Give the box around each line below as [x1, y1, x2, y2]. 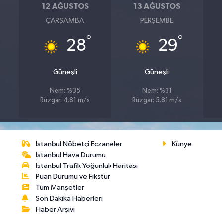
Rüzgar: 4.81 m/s [40, 97, 90, 104]
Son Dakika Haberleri [36, 195, 103, 203]
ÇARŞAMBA [46, 17, 85, 24]
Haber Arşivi [36, 206, 75, 214]
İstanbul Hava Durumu [36, 151, 106, 159]
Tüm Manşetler [36, 184, 85, 192]
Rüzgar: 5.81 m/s [132, 97, 182, 104]
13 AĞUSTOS [133, 2, 181, 10]
